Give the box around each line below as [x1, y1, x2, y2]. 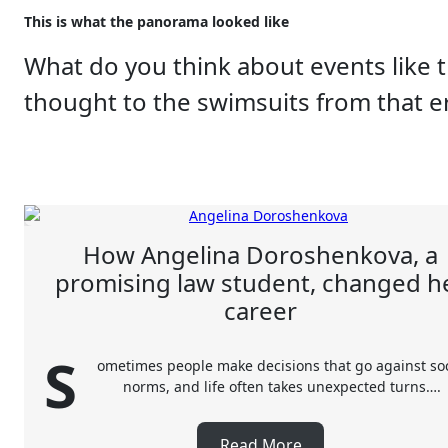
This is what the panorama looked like [24, 11, 289, 31]
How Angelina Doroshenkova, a [83, 237, 438, 271]
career [224, 293, 297, 327]
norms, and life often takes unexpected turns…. [123, 376, 441, 396]
